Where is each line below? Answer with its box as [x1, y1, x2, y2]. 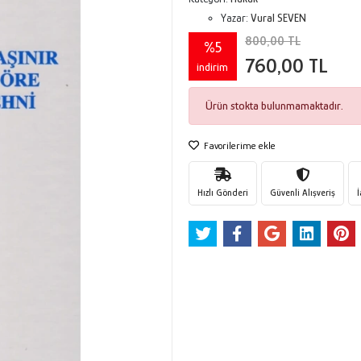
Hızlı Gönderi [197, 186, 248, 198]
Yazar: [220, 11, 251, 24]
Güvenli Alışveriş [269, 186, 335, 198]
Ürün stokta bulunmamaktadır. [205, 99, 343, 112]
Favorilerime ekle [201, 139, 276, 151]
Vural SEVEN [250, 11, 306, 24]
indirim [197, 60, 229, 73]
